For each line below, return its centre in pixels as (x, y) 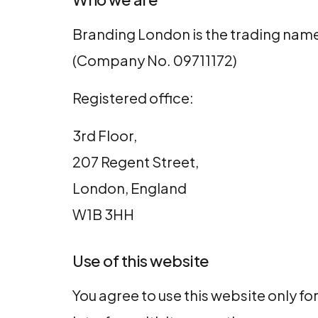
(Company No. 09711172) (155, 60)
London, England (130, 188)
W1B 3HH (103, 214)
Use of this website (141, 261)
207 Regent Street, (136, 161)
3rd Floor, (105, 135)
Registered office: (133, 98)
